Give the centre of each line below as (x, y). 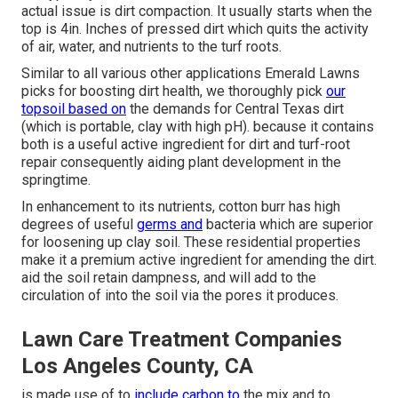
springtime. (56, 180)
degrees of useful (79, 225)
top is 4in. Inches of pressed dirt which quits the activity (195, 29)
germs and (170, 225)
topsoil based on (74, 109)
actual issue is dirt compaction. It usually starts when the (197, 12)
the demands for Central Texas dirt (235, 109)
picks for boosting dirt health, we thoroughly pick (174, 92)
